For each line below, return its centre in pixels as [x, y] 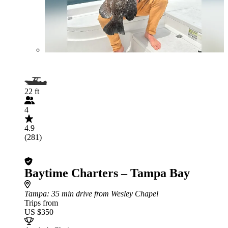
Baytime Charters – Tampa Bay [107, 173]
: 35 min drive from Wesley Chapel [103, 194]
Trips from [41, 203]
